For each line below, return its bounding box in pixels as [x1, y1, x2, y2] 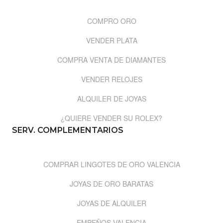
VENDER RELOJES [81, 74, 142, 85]
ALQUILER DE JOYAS [77, 94, 146, 104]
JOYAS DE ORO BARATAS [70, 179, 153, 189]
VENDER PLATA [86, 35, 137, 46]
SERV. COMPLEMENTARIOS [12, 125, 123, 135]
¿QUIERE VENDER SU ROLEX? [61, 113, 162, 123]
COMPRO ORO [87, 16, 136, 26]
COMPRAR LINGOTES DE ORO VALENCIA [43, 159, 180, 170]
